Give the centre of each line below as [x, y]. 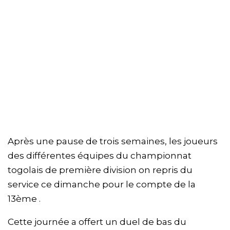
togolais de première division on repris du [100, 170]
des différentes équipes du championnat [100, 156]
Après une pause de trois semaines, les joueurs [113, 141]
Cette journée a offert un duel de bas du [97, 222]
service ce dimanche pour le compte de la [102, 185]
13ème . [24, 199]
